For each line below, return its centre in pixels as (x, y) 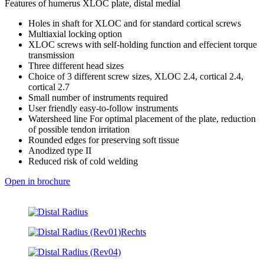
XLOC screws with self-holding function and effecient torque (143, 44)
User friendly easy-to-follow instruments (103, 108)
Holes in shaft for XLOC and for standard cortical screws (135, 23)
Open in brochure (37, 181)
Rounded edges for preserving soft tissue (104, 140)
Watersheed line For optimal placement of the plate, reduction (142, 118)
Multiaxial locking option (75, 34)
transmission (51, 55)
